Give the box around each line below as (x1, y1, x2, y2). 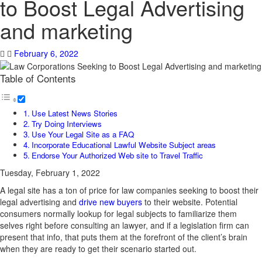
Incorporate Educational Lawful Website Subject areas (31, 139, 216, 151)
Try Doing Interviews (31, 118, 102, 130)
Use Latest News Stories (31, 108, 118, 119)
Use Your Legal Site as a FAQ (31, 129, 134, 140)
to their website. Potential (142, 196, 237, 208)
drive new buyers (79, 196, 142, 208)
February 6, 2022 (14, 47, 78, 59)
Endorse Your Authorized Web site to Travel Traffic (31, 150, 203, 161)
